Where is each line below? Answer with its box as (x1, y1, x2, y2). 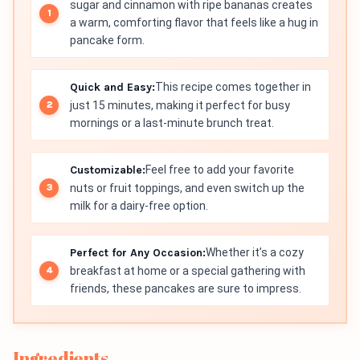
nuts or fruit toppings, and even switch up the (70, 182, 305, 195)
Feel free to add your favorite (145, 163, 294, 177)
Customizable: (70, 163, 145, 178)
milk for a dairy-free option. (70, 199, 208, 213)
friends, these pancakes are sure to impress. (70, 282, 301, 296)
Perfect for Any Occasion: (70, 246, 206, 260)
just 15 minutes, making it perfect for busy (70, 99, 290, 112)
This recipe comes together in (155, 80, 311, 94)
